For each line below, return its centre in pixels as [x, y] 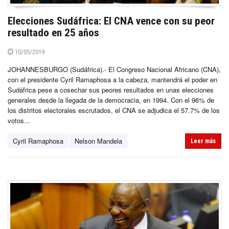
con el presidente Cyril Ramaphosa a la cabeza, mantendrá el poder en [112, 79]
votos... [19, 120]
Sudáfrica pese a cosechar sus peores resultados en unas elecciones [111, 89]
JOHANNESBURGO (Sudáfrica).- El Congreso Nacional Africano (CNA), [114, 69]
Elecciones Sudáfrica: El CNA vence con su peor [111, 21]
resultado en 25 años [53, 32]
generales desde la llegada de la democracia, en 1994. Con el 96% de [111, 100]
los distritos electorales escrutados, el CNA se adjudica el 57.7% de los [114, 110]
